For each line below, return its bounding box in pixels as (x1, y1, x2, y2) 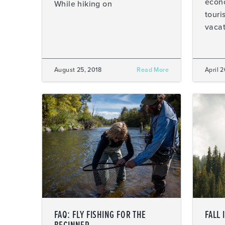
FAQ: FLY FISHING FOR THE (54, 208, 146, 222)
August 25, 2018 (54, 66, 101, 74)
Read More (137, 66, 169, 74)
